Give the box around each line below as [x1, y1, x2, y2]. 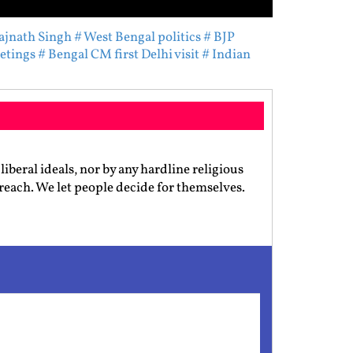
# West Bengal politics [74, 28, 201, 47]
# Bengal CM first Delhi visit [38, 46, 199, 65]
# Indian [202, 46, 251, 65]
